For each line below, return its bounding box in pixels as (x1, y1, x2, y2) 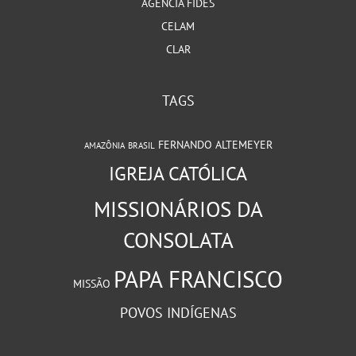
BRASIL (127, 140, 155, 152)
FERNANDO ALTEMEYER (157, 137, 273, 153)
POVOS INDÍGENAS (119, 304, 237, 323)
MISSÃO (73, 277, 110, 292)
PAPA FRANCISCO (114, 264, 283, 295)
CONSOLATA (122, 226, 234, 254)
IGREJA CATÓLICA (109, 161, 247, 187)
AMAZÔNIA (83, 139, 125, 152)
